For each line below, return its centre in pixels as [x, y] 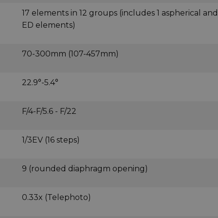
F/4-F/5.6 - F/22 [49, 111]
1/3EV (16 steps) [51, 140]
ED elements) [49, 25]
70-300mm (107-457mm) [70, 54]
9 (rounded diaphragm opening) [85, 168]
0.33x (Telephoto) [56, 197]
